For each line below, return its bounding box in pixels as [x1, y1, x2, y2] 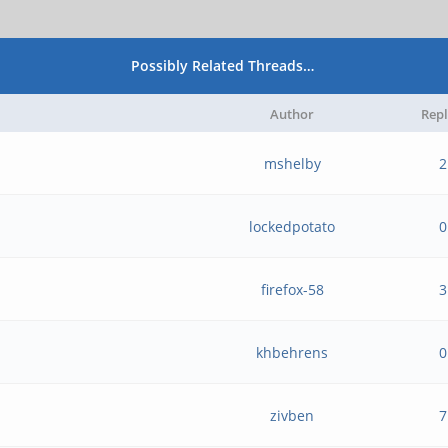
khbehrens [256, 343, 329, 362]
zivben [270, 406, 315, 425]
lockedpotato [249, 217, 336, 236]
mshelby [263, 154, 321, 173]
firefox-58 [260, 280, 324, 299]
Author [270, 105, 314, 123]
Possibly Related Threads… [131, 56, 315, 75]
